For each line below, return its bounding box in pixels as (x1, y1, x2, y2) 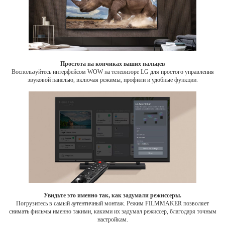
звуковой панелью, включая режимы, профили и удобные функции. (27, 76, 198, 83)
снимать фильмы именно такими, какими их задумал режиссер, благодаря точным (9, 208, 216, 215)
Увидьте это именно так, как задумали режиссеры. (44, 192, 181, 199)
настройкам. (97, 216, 128, 223)
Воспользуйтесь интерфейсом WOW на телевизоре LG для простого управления (11, 68, 214, 75)
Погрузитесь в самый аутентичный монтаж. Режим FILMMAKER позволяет (16, 200, 209, 207)
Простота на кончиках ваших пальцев (60, 60, 165, 67)
